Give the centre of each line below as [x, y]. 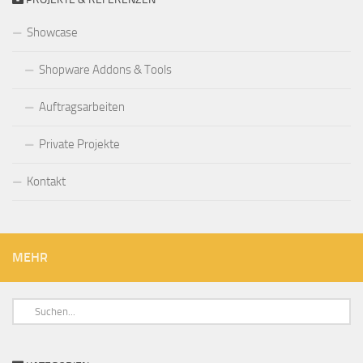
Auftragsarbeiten [82, 107]
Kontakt [46, 181]
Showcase [52, 32]
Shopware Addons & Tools [105, 69]
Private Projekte [79, 144]
